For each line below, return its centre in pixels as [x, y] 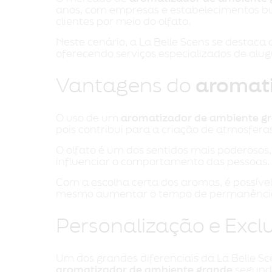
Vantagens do [126, 86]
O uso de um [88, 118]
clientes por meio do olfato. [123, 22]
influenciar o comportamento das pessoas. [163, 162]
